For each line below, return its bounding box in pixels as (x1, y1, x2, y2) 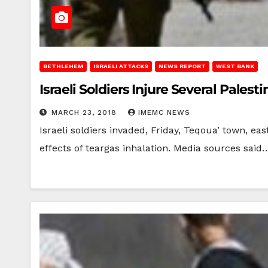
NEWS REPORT (159, 63, 206, 69)
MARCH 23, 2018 (51, 108, 120, 117)
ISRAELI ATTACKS (93, 63, 148, 69)
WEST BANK (216, 63, 254, 69)
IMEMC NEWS (138, 108, 190, 117)
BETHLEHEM (43, 63, 83, 69)
